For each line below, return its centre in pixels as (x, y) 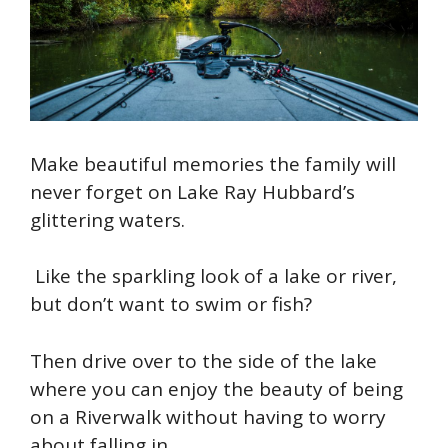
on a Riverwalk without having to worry (208, 416)
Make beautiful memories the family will (213, 163)
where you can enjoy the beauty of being (216, 388)
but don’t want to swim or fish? (171, 304)
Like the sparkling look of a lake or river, (213, 276)
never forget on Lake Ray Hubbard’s (192, 191)
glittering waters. (110, 219)
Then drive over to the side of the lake (203, 360)
